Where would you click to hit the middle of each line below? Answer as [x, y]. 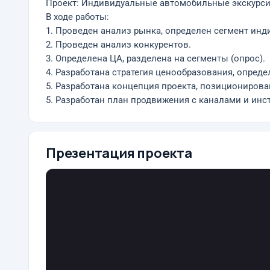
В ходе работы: [77, 17]
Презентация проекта [119, 153]
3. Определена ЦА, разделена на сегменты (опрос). [155, 59]
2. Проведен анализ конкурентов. [118, 45]
